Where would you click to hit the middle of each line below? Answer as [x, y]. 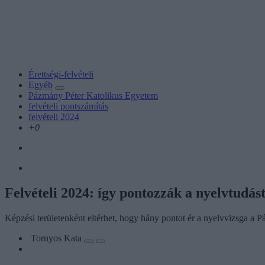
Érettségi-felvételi [61, 74]
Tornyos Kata [57, 238]
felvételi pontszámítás [68, 106]
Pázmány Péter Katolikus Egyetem [93, 95]
